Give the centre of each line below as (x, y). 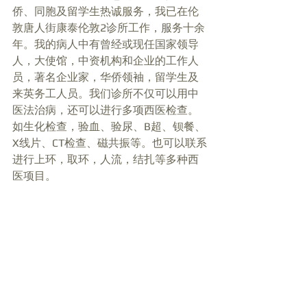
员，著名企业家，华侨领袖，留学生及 (106, 77)
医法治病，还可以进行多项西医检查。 (106, 110)
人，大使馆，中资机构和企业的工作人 (106, 61)
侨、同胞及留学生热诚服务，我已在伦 (106, 12)
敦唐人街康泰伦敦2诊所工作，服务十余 (109, 28)
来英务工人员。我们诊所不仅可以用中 (106, 94)
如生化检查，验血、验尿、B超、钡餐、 (109, 127)
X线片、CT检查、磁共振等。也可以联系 (110, 143)
